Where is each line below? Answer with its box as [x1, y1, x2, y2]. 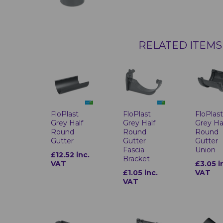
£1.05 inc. [123, 168, 158, 178]
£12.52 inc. [51, 150, 90, 160]
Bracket [123, 154, 150, 164]
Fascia [123, 145, 145, 155]
